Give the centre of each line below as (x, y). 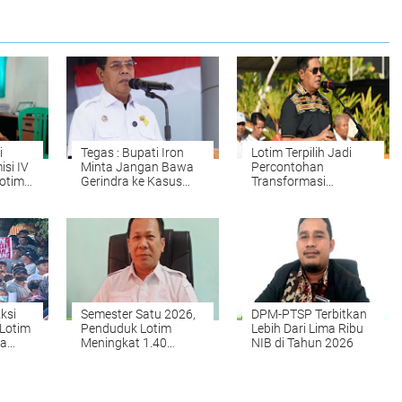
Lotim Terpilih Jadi (301, 153)
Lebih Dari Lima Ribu (307, 328)
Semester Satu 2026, (138, 314)
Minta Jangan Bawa (137, 167)
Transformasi (288, 181)
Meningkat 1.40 (124, 343)
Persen (100, 357)
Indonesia (279, 210)
